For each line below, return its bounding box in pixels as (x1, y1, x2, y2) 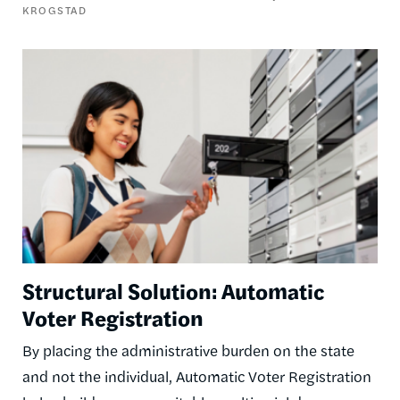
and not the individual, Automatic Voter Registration (22, 364, 371, 387)
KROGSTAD (22, 2, 87, 19)
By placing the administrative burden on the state (22, 338, 354, 361)
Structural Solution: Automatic (22, 274, 325, 305)
